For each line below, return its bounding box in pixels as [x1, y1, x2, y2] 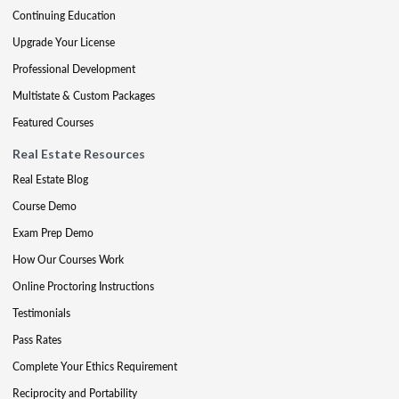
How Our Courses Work [12, 252, 124, 267]
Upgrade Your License [12, 35, 115, 50]
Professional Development [12, 61, 135, 77]
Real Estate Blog [12, 172, 88, 187]
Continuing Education [12, 8, 116, 23]
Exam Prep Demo [12, 225, 94, 240]
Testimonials [12, 305, 70, 321]
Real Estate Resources [12, 146, 145, 161]
